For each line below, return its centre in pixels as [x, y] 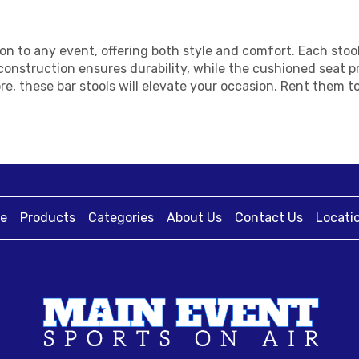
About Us [194, 218]
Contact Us [269, 218]
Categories [121, 218]
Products [48, 218]
